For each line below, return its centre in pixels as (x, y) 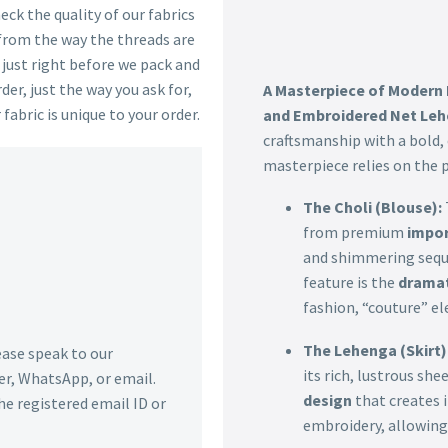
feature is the (350, 282)
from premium (354, 232)
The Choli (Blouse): (372, 207)
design (327, 400)
